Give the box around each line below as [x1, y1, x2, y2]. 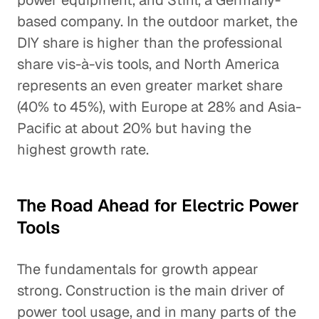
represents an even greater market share [17, 76, 283, 95]
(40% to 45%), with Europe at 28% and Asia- [17, 98, 301, 116]
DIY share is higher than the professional [17, 33, 282, 52]
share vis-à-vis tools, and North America [17, 55, 279, 73]
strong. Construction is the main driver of [17, 281, 285, 300]
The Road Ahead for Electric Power [17, 194, 299, 216]
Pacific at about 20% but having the [17, 119, 251, 137]
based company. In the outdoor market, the [17, 12, 298, 31]
